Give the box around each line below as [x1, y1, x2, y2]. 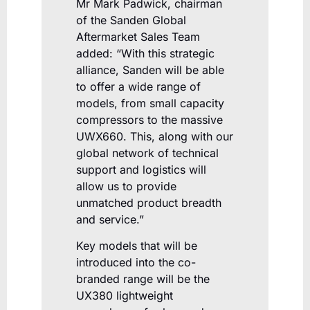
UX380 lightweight [76, 288, 173, 302]
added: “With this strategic [76, 46, 215, 60]
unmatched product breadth [76, 195, 221, 210]
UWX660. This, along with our [76, 129, 233, 143]
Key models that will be [76, 238, 197, 253]
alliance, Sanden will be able [76, 62, 224, 77]
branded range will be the [76, 271, 210, 286]
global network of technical [76, 145, 219, 160]
